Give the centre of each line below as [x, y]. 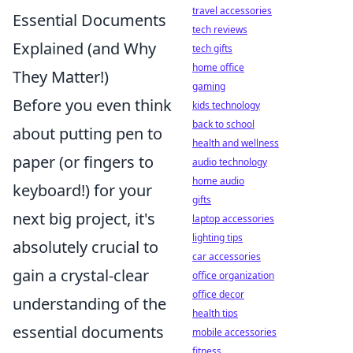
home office [218, 67]
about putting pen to [87, 134]
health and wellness [236, 143]
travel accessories [232, 11]
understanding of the [89, 304]
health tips [215, 313]
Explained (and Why [84, 48]
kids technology [226, 105]
